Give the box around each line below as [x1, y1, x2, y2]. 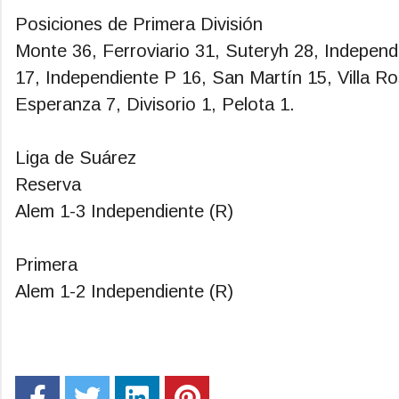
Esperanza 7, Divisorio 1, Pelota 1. [15, 94, 295, 115]
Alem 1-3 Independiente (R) [15, 201, 233, 222]
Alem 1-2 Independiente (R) [15, 281, 233, 302]
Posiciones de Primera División [15, 14, 268, 35]
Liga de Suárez [15, 148, 142, 168]
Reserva [15, 175, 81, 195]
